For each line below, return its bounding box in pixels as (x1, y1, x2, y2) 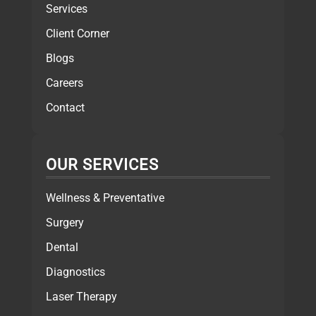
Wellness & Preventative (45, 190, 164, 205)
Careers (45, 76, 83, 90)
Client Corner (45, 27, 109, 41)
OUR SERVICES (45, 155, 159, 174)
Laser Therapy (45, 289, 117, 303)
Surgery (45, 215, 84, 229)
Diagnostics (45, 265, 105, 279)
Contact (45, 101, 85, 115)
